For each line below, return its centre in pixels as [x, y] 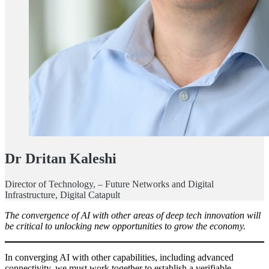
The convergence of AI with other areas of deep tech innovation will [133, 215]
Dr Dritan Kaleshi [61, 158]
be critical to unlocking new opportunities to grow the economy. [125, 226]
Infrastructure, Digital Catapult [62, 195]
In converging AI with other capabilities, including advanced [119, 257]
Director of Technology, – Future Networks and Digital [109, 184]
